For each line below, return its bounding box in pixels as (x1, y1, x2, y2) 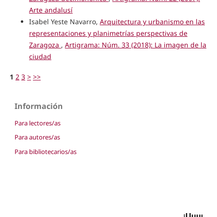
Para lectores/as (15, 118, 61, 127)
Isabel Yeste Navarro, (29, 16, 100, 26)
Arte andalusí (29, 5, 73, 15)
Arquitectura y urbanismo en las (99, 16, 205, 26)
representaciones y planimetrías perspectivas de (29, 28, 187, 38)
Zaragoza (29, 40, 61, 49)
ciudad (29, 51, 51, 61)
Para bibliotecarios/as (15, 147, 77, 156)
